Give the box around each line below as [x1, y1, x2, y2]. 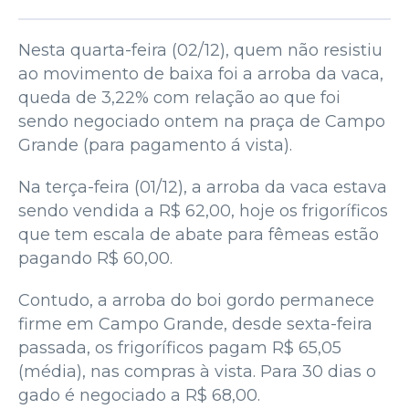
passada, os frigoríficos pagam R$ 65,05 [18, 337, 341, 358]
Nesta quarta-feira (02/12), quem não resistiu [18, 39, 383, 60]
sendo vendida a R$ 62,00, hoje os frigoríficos [18, 200, 388, 221]
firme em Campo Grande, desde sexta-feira [18, 313, 372, 334]
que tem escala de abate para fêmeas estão [18, 224, 379, 245]
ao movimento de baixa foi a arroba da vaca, [18, 63, 383, 84]
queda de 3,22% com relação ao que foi [18, 87, 341, 108]
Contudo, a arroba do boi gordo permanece [18, 289, 374, 310]
